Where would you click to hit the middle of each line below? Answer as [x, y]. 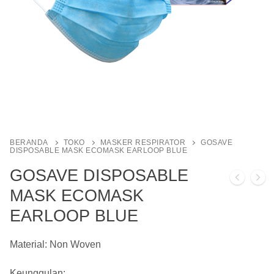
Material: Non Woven [55, 244]
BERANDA [29, 142]
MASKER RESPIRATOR [143, 142]
